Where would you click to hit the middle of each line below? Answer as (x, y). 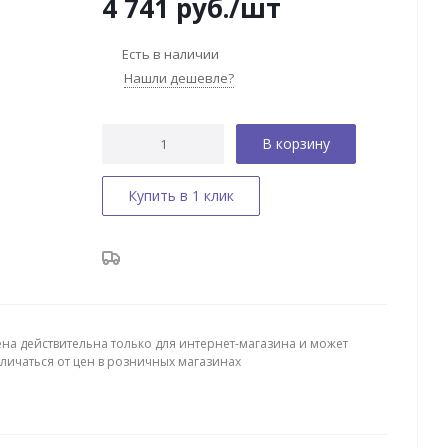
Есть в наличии (170, 53)
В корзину (296, 143)
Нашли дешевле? (179, 78)
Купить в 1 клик (181, 195)
